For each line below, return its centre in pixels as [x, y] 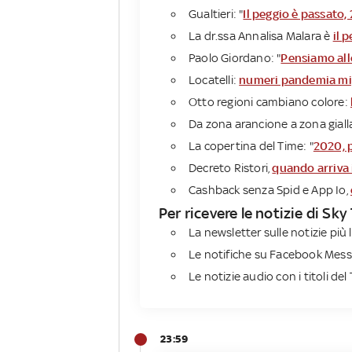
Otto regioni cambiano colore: [269, 102]
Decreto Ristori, [231, 168]
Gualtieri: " [216, 14]
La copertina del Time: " [251, 146]
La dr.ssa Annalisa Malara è [261, 36]
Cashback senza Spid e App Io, [269, 190]
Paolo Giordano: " [235, 58]
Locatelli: [214, 80]
